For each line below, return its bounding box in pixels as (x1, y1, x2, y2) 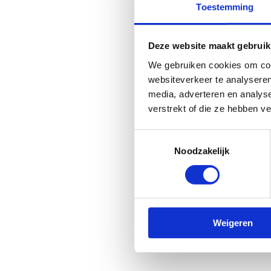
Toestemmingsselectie (134, 131, 223, 142)
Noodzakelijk (174, 145, 230, 156)
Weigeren (212, 218, 253, 229)
